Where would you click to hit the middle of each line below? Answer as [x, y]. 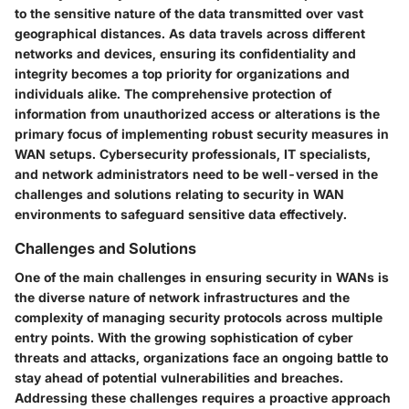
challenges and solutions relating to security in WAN [179, 194]
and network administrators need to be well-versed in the [196, 174]
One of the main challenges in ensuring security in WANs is [202, 278]
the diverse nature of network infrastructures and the [182, 298]
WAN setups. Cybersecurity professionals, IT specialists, [193, 154]
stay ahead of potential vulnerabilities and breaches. [179, 378]
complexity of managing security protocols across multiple [199, 318]
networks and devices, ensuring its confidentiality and [185, 54]
